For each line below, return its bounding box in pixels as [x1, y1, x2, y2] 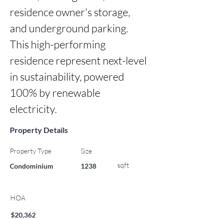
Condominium [10, 162, 53, 170]
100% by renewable [10, 86, 100, 99]
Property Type [10, 147, 51, 155]
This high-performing [10, 38, 106, 51]
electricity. [10, 102, 57, 115]
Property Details [10, 125, 68, 134]
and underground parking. [10, 22, 128, 35]
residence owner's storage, [10, 5, 130, 19]
